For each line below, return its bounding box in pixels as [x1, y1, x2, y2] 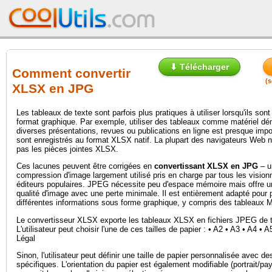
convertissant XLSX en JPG [154, 161, 258, 171]
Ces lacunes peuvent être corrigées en [16, 161, 154, 171]
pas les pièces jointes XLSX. [16, 144, 118, 154]
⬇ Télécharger [169, 62, 229, 72]
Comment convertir [12, 66, 131, 81]
